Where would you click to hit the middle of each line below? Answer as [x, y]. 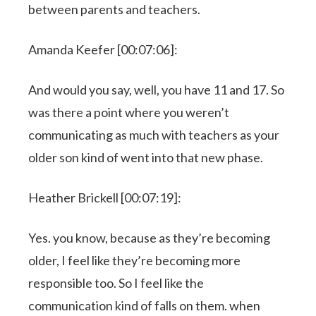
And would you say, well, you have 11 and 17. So [157, 89]
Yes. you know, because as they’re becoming [150, 237]
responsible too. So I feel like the [116, 282]
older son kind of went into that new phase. [146, 157]
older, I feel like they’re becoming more [135, 260]
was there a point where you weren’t [129, 112]
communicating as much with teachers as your [154, 134]
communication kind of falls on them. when [145, 305]
